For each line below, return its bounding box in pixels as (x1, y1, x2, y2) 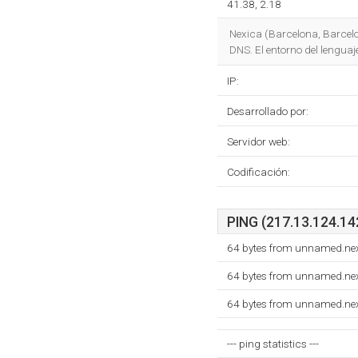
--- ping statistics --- (227, 337, 319, 350)
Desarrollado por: (227, 105, 308, 117)
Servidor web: (227, 135, 290, 148)
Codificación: (227, 165, 290, 178)
